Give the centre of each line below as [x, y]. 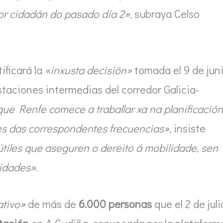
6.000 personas [115, 204]
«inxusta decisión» [88, 70]
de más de [52, 204]
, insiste [187, 128]
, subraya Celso [165, 13]
